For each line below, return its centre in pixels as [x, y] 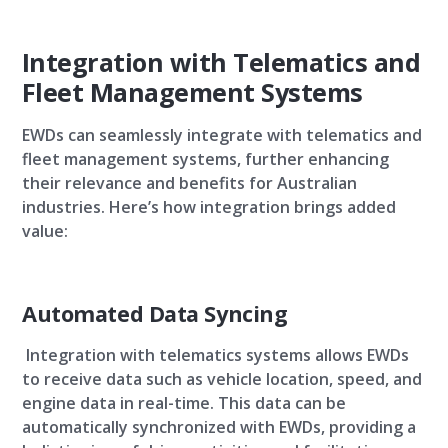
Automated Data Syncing [155, 313]
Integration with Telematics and [221, 62]
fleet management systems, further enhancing [205, 159]
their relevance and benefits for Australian [189, 183]
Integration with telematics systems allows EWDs [215, 355]
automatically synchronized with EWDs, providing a [219, 427]
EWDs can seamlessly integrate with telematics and [222, 135]
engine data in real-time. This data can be [184, 403]
